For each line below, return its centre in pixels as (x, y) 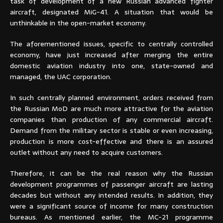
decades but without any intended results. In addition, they (111, 195)
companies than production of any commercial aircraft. (111, 120)
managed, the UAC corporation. (61, 77)
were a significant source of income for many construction (111, 206)
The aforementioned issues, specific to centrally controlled (111, 44)
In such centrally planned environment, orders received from (111, 98)
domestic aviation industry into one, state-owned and (111, 66)
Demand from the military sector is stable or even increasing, (111, 131)
